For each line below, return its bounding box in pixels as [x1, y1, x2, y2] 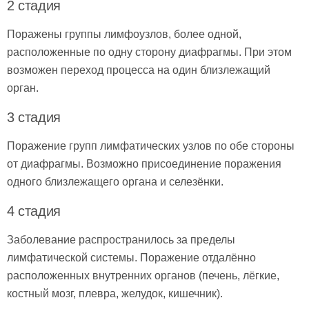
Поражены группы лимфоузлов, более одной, [7, 28, 241, 41]
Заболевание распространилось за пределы [7, 234, 235, 246]
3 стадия [7, 110, 61, 126]
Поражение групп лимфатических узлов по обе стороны [7, 140, 295, 152]
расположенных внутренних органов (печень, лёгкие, [7, 270, 279, 282]
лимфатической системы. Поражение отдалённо [7, 252, 256, 264]
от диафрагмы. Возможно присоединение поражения [7, 158, 281, 170]
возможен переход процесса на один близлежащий [7, 64, 270, 77]
